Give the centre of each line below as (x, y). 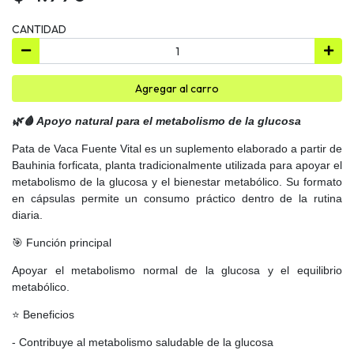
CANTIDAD (39, 29)
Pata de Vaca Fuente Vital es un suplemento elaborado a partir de (177, 148)
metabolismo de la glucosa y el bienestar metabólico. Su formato (177, 181)
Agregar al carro (177, 88)
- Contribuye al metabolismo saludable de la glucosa (143, 342)
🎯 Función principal (62, 242)
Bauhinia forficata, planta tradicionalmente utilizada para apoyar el (177, 165)
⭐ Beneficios (43, 314)
